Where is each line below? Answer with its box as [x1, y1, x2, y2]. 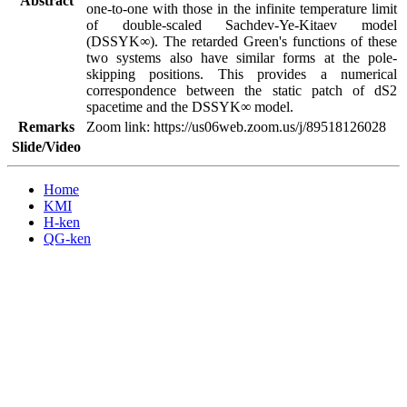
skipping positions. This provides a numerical [86, 66, 397, 82]
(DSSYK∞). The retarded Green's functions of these [86, 34, 397, 49]
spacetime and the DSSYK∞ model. [86, 99, 293, 114]
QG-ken [44, 231, 91, 246]
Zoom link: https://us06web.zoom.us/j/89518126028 [86, 119, 386, 134]
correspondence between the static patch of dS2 [86, 83, 397, 98]
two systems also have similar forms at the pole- [86, 50, 397, 65]
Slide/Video [12, 139, 81, 154]
